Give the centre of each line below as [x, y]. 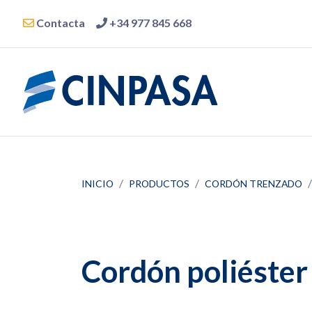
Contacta [60, 22]
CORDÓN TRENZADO [253, 183]
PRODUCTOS [159, 183]
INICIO [97, 183]
